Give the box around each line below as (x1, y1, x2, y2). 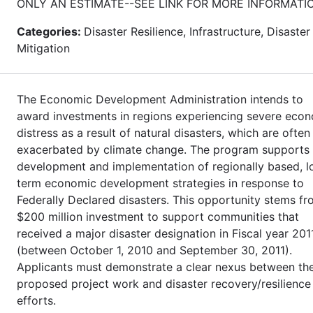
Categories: (17, 24, 84, 38)
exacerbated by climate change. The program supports (17, 142, 310, 156)
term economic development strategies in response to (17, 175, 304, 190)
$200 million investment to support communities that (17, 209, 299, 224)
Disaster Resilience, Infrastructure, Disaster (84, 24, 310, 38)
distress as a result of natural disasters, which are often (17, 125, 310, 140)
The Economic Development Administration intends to (17, 92, 303, 106)
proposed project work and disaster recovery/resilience (17, 276, 311, 291)
